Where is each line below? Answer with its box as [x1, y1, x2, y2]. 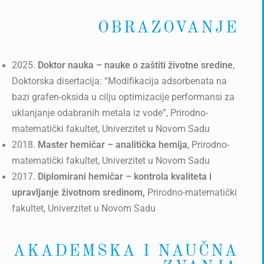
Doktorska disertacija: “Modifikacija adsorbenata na [12, 76, 227, 87]
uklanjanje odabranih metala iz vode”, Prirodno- [12, 108, 208, 118]
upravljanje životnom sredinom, [12, 187, 147, 198]
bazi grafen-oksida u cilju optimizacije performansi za [12, 92, 235, 103]
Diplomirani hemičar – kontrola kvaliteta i [35, 171, 212, 182]
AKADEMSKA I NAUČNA [12, 243, 239, 259]
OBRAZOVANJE [97, 20, 239, 36]
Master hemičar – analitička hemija [35, 140, 187, 150]
